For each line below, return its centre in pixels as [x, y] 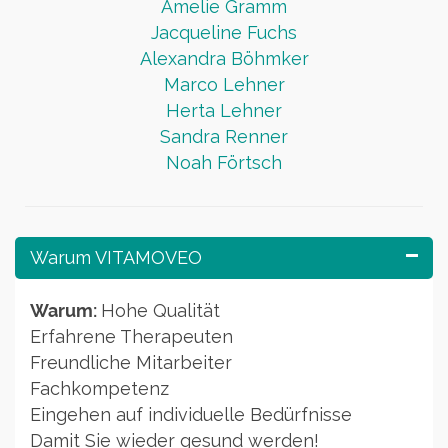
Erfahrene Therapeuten [131, 337]
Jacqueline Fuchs [224, 33]
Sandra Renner [224, 137]
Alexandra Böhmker [224, 59]
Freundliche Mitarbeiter [131, 363]
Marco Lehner [224, 85]
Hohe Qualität [160, 311]
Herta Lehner [224, 111]
